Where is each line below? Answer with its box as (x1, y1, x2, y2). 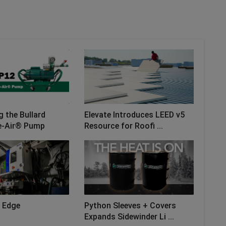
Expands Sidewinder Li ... (84, 212, 175, 222)
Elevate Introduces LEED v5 (84, 110, 185, 120)
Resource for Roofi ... (84, 121, 163, 131)
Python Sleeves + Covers (84, 201, 177, 211)
